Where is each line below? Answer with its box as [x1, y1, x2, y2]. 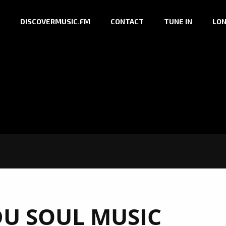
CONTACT [110, 17, 144, 26]
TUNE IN [164, 17, 192, 26]
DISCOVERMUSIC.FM [20, 17, 90, 26]
